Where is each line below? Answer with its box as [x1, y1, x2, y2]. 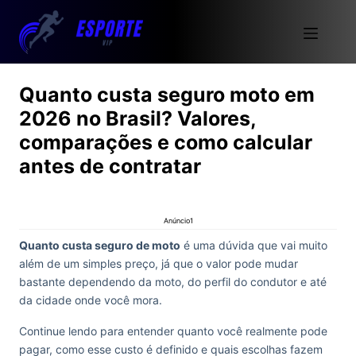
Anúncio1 [163, 216, 193, 225]
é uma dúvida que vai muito [180, 238, 327, 252]
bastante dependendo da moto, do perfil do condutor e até [19, 275, 327, 288]
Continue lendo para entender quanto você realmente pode [19, 324, 327, 338]
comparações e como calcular [19, 130, 312, 154]
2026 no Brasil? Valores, [19, 106, 256, 130]
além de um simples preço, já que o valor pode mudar [19, 257, 298, 270]
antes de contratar [19, 154, 201, 178]
